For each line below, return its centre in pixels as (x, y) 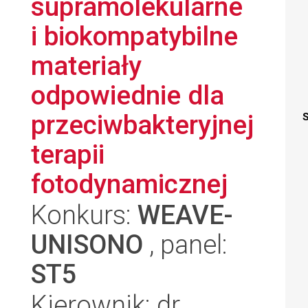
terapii (68, 154)
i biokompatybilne (134, 36)
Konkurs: (84, 215)
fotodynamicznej (129, 184)
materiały (86, 66)
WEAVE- (185, 215)
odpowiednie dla (128, 95)
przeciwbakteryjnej (142, 125)
